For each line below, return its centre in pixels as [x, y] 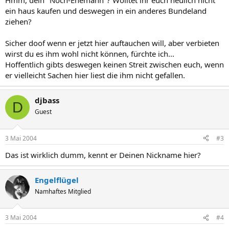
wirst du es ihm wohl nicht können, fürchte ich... [90, 54]
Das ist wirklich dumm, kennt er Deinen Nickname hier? [103, 155]
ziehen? [18, 21]
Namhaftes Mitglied [63, 191]
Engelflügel [57, 180]
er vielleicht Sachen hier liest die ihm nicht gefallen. [95, 75]
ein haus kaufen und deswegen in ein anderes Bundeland [106, 11]
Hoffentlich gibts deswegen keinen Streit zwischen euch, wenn [114, 64]
